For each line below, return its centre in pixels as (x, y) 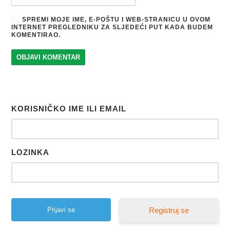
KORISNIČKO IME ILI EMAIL (69, 108)
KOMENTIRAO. (36, 35)
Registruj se (169, 210)
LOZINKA (31, 152)
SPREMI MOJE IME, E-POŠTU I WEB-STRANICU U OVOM (117, 19)
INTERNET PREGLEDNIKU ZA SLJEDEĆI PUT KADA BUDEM (112, 27)
